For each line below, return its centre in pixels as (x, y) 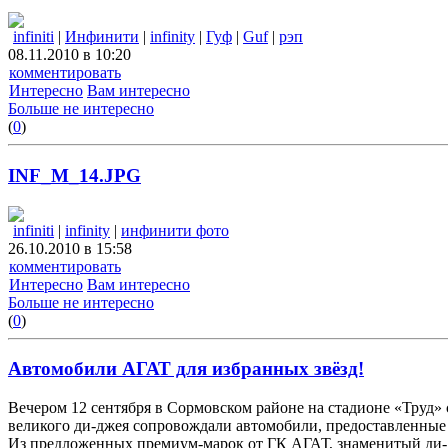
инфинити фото (175, 230)
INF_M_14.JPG (74, 176)
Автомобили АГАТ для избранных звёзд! (186, 369)
